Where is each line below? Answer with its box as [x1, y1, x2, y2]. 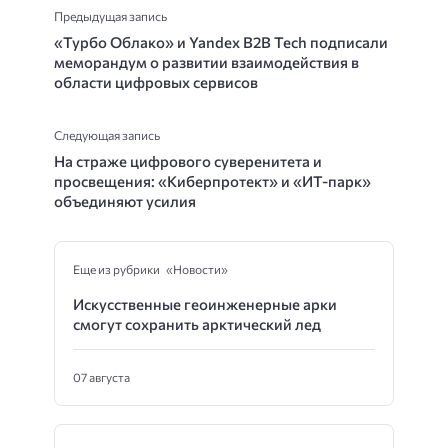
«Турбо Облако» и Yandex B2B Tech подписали [54, 32, 388, 51]
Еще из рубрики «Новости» [73, 261, 228, 276]
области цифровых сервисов [54, 72, 258, 91]
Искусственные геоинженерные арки [73, 294, 337, 313]
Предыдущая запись [54, 7, 167, 24]
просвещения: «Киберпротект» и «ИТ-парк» [54, 171, 371, 190]
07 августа [73, 369, 130, 384]
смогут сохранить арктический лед [73, 314, 321, 333]
